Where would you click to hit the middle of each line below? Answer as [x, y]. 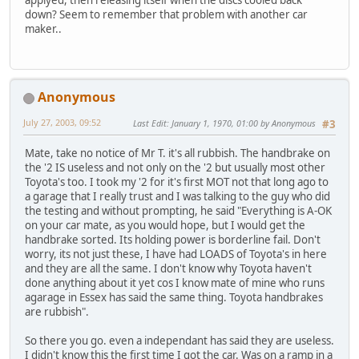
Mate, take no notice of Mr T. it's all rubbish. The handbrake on [177, 153]
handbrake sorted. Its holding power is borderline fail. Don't [173, 240]
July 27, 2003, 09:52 [62, 123]
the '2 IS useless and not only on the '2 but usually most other [175, 168]
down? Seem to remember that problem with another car [166, 14]
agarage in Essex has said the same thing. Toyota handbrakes [174, 298]
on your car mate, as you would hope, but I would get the [165, 226]
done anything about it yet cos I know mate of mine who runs [175, 283]
